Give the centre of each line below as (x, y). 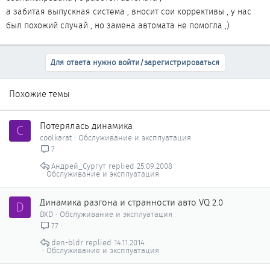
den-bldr (67, 243)
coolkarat (56, 138)
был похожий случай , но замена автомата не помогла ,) (118, 25)
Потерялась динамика (86, 126)
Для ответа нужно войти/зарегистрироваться (135, 62)
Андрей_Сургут (78, 166)
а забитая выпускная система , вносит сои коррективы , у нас (129, 11)
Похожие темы (39, 94)
